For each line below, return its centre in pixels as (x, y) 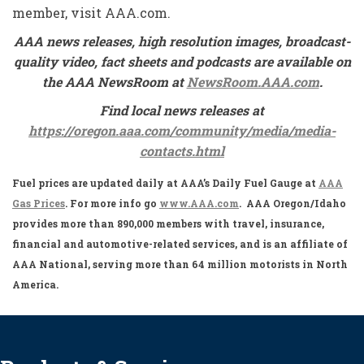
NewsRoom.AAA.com (253, 82)
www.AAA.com (199, 203)
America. (35, 284)
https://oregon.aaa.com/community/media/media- (182, 130)
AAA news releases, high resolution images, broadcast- (182, 41)
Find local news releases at (182, 110)
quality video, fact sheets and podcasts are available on (182, 61)
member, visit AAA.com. (91, 13)
